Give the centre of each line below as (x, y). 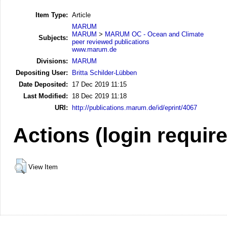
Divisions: (52, 61)
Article (81, 15)
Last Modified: (46, 96)
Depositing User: (42, 72)
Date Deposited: (43, 84)
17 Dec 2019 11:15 (99, 84)
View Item (43, 167)
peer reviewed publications (111, 42)
